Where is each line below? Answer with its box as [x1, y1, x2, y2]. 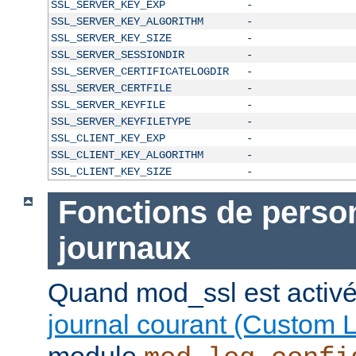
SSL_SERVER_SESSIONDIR [50, 48, 184, 61]
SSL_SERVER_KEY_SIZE [50, 31, 172, 44]
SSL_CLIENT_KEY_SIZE [50, 164, 172, 178]
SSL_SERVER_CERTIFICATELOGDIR [50, 64, 229, 78]
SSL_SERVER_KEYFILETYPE [50, 114, 191, 128]
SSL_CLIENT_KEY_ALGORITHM [50, 148, 203, 161]
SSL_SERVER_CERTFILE [50, 81, 172, 95]
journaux [57, 230, 191, 266]
